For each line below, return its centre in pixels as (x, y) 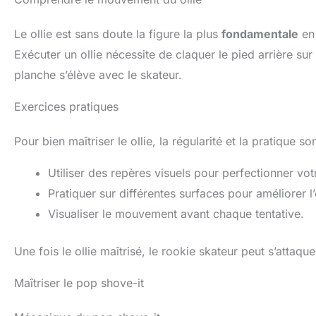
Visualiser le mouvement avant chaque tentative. (176, 214)
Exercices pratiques (66, 107)
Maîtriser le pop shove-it (79, 283)
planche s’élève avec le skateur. (98, 75)
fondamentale (260, 34)
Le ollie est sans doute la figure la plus (118, 34)
